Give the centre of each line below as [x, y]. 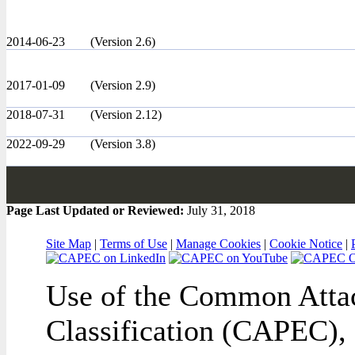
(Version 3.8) [123, 144]
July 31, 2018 [221, 210]
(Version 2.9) [123, 85]
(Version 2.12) [126, 115]
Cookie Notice [306, 244]
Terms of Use [134, 244]
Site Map [69, 244]
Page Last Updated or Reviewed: [97, 210]
